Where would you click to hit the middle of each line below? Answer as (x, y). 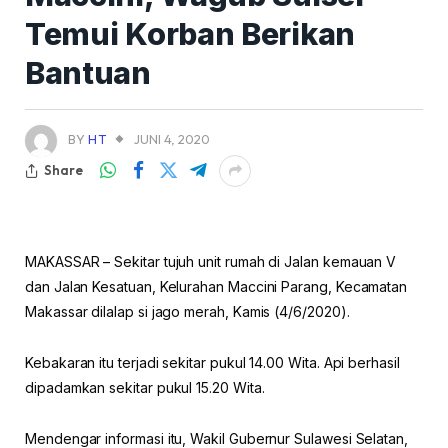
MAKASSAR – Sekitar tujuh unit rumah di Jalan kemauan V (211, 261)
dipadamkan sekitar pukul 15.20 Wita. (145, 387)
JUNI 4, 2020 (172, 138)
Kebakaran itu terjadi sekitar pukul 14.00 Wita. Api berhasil (212, 362)
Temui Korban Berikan (190, 33)
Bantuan (88, 72)
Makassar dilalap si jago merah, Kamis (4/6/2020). (187, 311)
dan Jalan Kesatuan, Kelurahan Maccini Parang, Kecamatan (216, 286)
